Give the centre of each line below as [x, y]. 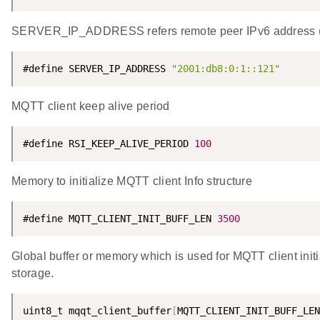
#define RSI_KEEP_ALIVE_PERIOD [109, 144]
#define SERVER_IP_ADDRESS [97, 69]
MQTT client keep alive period [91, 106]
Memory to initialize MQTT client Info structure [132, 181]
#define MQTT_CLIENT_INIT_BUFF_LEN [120, 219]
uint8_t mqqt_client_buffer [97, 311]
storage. [33, 274]
